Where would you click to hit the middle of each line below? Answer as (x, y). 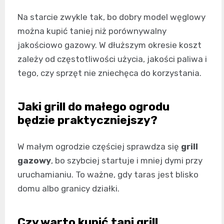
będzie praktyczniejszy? (87, 120)
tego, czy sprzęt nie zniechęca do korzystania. (109, 73)
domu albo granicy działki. (68, 188)
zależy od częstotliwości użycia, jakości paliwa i (112, 59)
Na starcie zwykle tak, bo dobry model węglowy (111, 17)
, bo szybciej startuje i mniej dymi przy (127, 160)
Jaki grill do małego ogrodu (93, 106)
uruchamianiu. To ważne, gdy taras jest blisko (108, 174)
